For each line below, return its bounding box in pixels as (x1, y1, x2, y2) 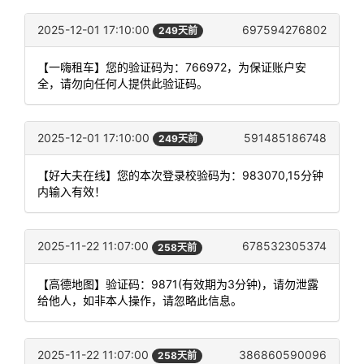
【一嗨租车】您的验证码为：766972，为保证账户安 (37, 60, 306, 75)
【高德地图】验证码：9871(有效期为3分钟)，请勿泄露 (37, 276, 318, 291)
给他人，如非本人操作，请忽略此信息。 (37, 292, 242, 307)
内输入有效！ (37, 184, 106, 199)
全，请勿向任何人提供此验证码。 (37, 76, 208, 91)
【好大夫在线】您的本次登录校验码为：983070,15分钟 (37, 168, 323, 183)
